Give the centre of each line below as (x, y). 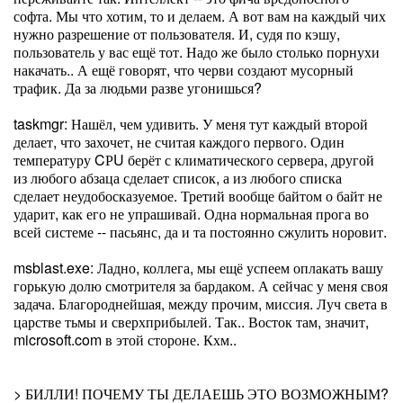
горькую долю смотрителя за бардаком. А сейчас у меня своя (201, 286)
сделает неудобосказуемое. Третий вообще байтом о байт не (198, 196)
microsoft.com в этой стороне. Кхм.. (125, 340)
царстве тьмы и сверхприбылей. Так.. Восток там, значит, (191, 322)
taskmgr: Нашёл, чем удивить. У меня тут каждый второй (191, 124)
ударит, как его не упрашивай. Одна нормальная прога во (191, 214)
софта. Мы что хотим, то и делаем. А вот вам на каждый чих (200, 16)
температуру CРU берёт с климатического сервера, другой (194, 160)
